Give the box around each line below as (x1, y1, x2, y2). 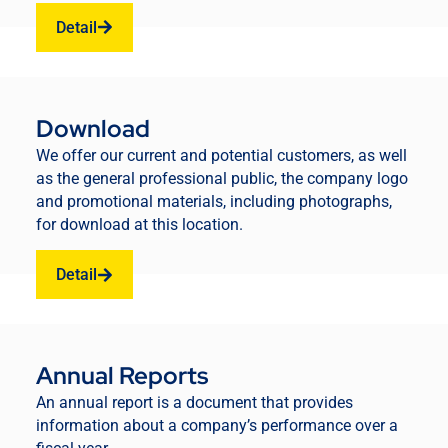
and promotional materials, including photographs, (36, 191, 392, 211)
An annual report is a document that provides (36, 393, 353, 413)
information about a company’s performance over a (36, 416, 398, 436)
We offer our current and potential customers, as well (36, 145, 407, 165)
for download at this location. (36, 214, 243, 234)
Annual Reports (36, 360, 208, 392)
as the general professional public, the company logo (36, 168, 408, 188)
